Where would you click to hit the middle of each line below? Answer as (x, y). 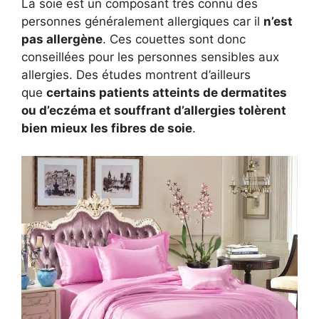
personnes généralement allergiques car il (142, 21)
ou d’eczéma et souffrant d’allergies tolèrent (154, 110)
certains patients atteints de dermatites (167, 93)
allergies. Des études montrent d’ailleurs (136, 75)
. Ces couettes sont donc (174, 39)
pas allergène (62, 39)
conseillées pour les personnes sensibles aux (150, 57)
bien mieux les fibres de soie (107, 128)
